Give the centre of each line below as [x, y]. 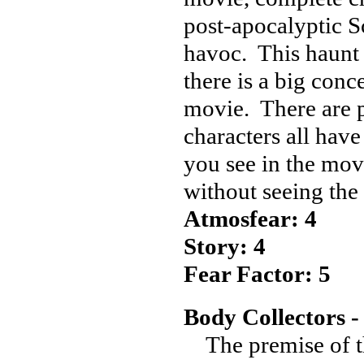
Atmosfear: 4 [250, 219]
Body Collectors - [271, 317]
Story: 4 [225, 246]
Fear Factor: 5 [257, 274]
